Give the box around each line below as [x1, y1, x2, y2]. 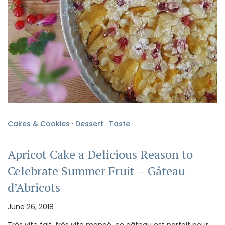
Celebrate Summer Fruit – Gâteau [8, 163, 185, 179]
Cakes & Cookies [8, 119, 70, 129]
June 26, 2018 [8, 202, 54, 212]
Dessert [75, 119, 103, 129]
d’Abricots [8, 179, 60, 196]
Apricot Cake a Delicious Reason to [8, 146, 193, 163]
